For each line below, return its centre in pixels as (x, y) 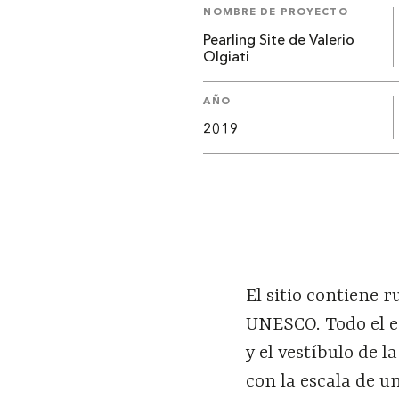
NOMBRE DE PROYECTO (276, 13)
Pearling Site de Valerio (279, 41)
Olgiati (227, 58)
